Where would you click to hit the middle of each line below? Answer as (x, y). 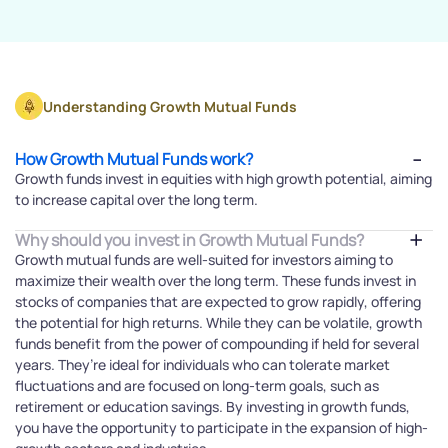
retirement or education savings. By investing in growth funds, (212, 407)
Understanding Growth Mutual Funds (170, 106)
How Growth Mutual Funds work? (134, 159)
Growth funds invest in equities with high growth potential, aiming (223, 179)
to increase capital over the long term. (136, 200)
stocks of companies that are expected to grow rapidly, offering (218, 302)
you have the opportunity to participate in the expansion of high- (221, 428)
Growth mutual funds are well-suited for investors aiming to (204, 260)
